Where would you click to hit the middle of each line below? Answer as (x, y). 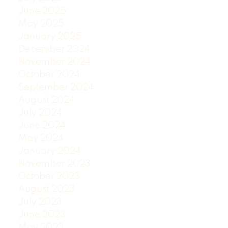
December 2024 (54, 49)
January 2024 (49, 151)
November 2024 (54, 62)
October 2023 (49, 176)
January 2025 (50, 36)
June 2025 (42, 11)
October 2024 (49, 75)
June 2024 (42, 125)
